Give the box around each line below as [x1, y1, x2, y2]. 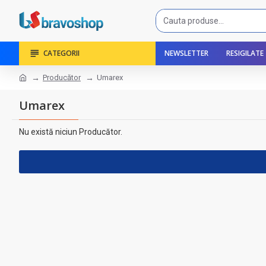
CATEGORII [43, 48, 80, 58]
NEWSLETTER [164, 48, 208, 58]
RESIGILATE [226, 48, 264, 58]
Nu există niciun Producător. [19, 127, 122, 137]
